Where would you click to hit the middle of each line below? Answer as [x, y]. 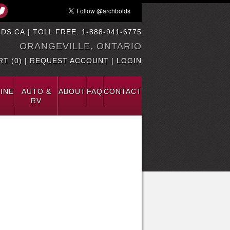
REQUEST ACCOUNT [69, 61]
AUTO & [36, 91]
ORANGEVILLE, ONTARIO [80, 46]
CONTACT [123, 91]
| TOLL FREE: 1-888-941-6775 [83, 32]
